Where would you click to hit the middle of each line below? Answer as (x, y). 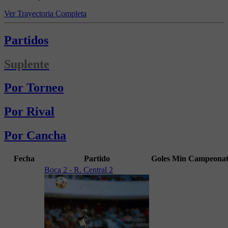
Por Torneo (34, 88)
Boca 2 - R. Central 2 (79, 170)
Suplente (27, 64)
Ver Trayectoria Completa (45, 13)
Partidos (26, 40)
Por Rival (29, 112)
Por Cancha (35, 136)
